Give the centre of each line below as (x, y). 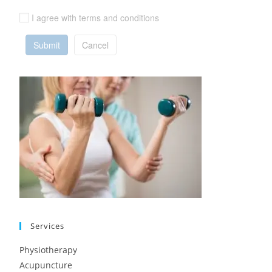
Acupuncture (46, 265)
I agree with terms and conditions (96, 17)
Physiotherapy (49, 250)
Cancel (96, 45)
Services (48, 226)
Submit (47, 45)
